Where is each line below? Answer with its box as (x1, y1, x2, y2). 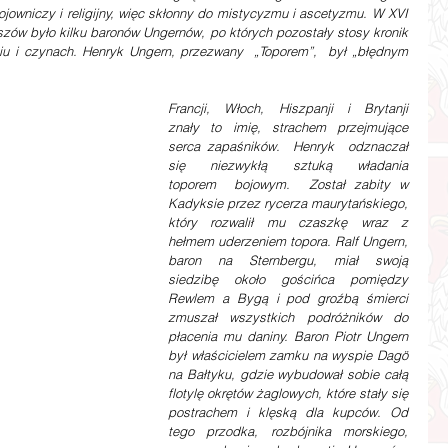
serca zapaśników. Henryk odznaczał (168, 138, 408, 154)
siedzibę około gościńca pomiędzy (168, 271, 408, 287)
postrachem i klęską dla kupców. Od (168, 404, 408, 420)
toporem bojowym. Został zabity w (168, 176, 408, 192)
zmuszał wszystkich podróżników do (168, 309, 408, 325)
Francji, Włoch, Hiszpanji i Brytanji (168, 100, 408, 116)
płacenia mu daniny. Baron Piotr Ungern (168, 328, 408, 344)
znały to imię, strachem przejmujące (168, 119, 408, 135)
